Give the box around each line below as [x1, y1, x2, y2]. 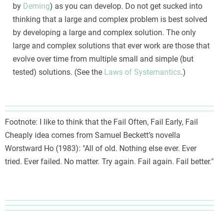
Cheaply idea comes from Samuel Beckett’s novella [5, 130, 180, 140]
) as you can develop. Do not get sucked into [50, 1, 202, 11]
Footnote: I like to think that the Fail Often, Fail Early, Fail [5, 117, 198, 127]
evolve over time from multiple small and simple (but [13, 54, 194, 64]
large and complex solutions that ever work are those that [13, 41, 210, 51]
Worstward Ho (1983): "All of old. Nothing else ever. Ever [5, 143, 197, 153]
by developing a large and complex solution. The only [13, 28, 196, 38]
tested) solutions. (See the [13, 67, 104, 77]
